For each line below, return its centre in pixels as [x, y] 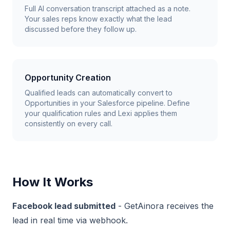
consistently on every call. [69, 123]
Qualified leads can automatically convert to [99, 93]
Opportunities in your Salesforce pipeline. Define [107, 103]
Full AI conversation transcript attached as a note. [108, 8]
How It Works [53, 182]
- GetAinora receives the [165, 206]
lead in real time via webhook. [70, 220]
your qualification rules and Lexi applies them [101, 113]
